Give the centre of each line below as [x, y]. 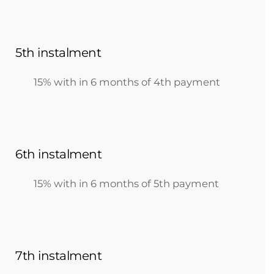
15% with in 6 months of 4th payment [127, 82]
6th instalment [58, 154]
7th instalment [58, 256]
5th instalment [58, 53]
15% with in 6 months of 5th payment [126, 183]
